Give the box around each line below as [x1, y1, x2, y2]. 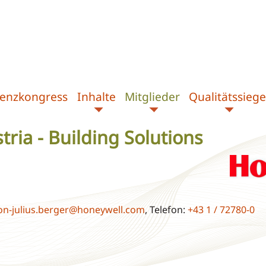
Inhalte [77, 88, 116, 104]
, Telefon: [144, 203, 188, 217]
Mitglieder [125, 88, 180, 104]
